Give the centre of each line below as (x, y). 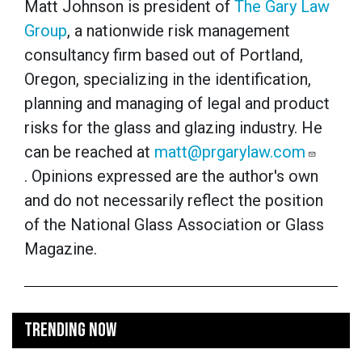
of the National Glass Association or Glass (174, 224)
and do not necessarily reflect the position (174, 200)
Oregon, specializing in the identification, (168, 79)
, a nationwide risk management (179, 30)
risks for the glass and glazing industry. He (173, 127)
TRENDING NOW (70, 330)
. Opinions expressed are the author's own (171, 176)
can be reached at (89, 152)
